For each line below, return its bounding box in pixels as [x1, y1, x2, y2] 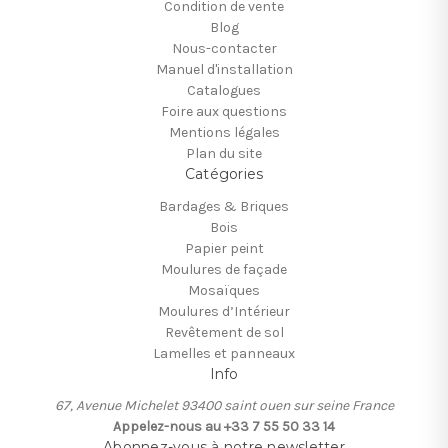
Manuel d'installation [155, 60, 293, 78]
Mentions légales [168, 123, 280, 141]
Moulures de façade [161, 260, 287, 278]
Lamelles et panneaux [153, 344, 295, 362]
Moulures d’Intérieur [158, 302, 290, 320]
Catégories [184, 164, 264, 183]
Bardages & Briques [159, 197, 289, 215]
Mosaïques [188, 281, 260, 299]
